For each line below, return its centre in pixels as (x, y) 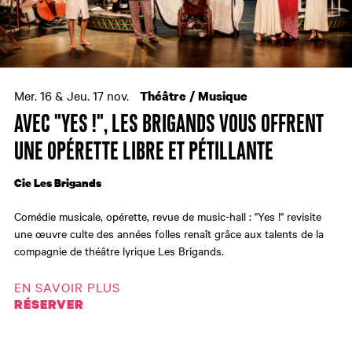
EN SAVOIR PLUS (71, 287)
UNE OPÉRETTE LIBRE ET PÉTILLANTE (143, 153)
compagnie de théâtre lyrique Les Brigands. (119, 251)
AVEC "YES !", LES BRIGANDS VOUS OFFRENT (169, 125)
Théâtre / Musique (193, 96)
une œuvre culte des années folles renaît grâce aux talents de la (169, 234)
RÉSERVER (49, 304)
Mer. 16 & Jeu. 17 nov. (73, 95)
